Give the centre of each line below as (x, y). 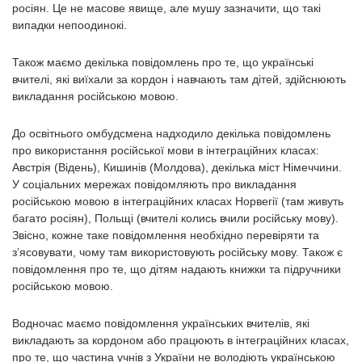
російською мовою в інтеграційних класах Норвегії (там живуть (178, 201)
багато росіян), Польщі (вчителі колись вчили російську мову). (175, 218)
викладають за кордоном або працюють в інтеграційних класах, (181, 340)
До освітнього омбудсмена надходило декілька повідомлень (171, 133)
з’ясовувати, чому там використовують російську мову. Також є (177, 252)
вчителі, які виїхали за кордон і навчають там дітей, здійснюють (179, 79)
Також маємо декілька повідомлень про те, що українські (163, 62)
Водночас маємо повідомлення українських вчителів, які (161, 323)
